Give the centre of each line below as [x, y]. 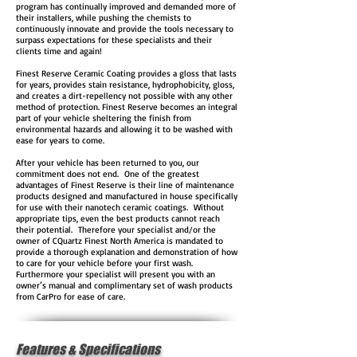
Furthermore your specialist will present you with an [116, 274]
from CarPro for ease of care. [72, 296]
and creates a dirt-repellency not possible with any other [124, 96]
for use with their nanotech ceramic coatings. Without [120, 207]
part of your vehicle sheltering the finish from [104, 118]
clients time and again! [59, 51]
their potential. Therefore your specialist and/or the [116, 229]
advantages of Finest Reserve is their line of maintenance [125, 185]
